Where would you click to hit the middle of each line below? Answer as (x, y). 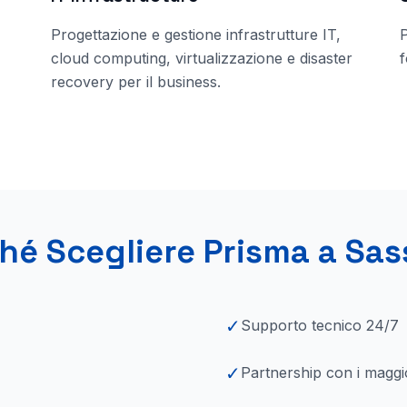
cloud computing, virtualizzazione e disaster (202, 58)
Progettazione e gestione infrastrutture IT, (196, 35)
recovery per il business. (136, 82)
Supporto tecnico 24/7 (320, 325)
